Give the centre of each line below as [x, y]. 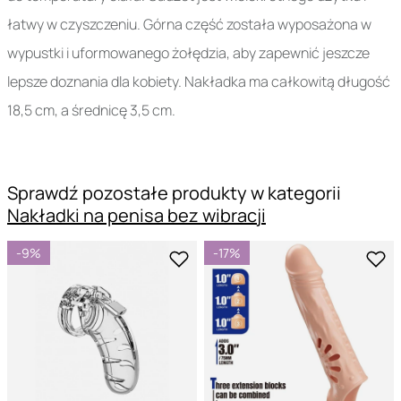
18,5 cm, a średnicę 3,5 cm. [91, 111]
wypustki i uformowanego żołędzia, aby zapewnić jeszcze [188, 53]
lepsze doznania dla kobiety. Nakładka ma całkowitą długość [199, 82]
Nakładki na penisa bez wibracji [137, 216]
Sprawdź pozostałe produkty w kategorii [174, 193]
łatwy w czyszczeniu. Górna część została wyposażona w [189, 25]
